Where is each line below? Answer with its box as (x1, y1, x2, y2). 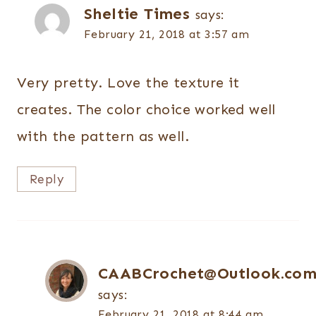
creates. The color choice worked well (17, 100, 276, 118)
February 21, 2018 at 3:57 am (84, 27, 250, 41)
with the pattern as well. (17, 127, 189, 145)
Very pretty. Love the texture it (17, 73, 240, 91)
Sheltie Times (84, 4, 190, 23)
